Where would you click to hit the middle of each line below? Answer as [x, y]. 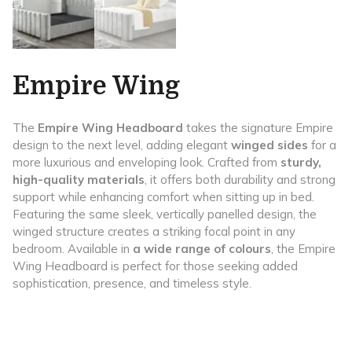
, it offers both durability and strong [240, 179]
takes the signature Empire [258, 127]
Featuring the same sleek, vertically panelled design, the [165, 214]
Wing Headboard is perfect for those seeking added [155, 266]
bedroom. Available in [73, 248]
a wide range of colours [202, 248]
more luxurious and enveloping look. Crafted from [147, 162]
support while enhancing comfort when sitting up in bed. [163, 196]
